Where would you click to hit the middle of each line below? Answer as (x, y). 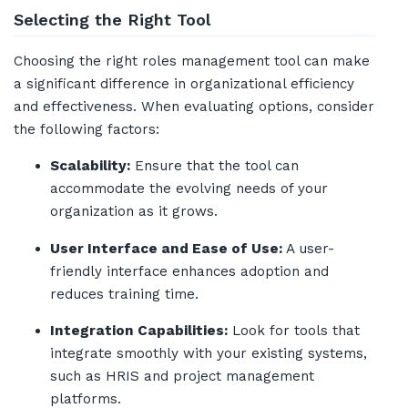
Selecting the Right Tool (112, 19)
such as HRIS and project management (182, 376)
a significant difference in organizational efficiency (184, 83)
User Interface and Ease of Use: (166, 248)
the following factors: (87, 129)
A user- (308, 248)
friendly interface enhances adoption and (189, 271)
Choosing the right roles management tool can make (192, 61)
